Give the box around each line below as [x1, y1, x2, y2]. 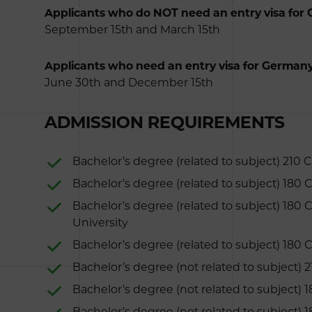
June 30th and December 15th [45, 76, 213, 89]
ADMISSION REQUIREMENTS [45, 112, 285, 132]
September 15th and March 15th [45, 23, 220, 36]
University [72, 216, 128, 229]
